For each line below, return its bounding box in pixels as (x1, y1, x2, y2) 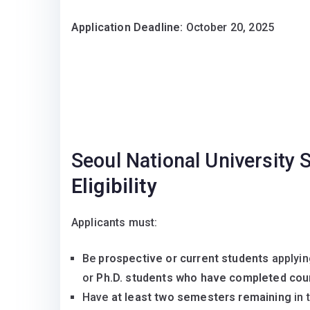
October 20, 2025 (183, 21, 275, 35)
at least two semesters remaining (111, 291, 291, 304)
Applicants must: (71, 216, 158, 230)
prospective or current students (98, 252, 269, 266)
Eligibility (71, 174, 156, 199)
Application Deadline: (71, 21, 183, 35)
